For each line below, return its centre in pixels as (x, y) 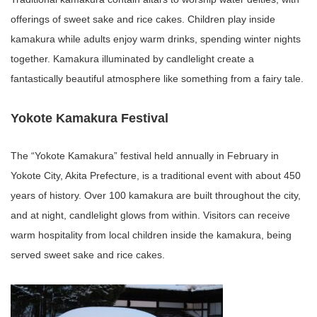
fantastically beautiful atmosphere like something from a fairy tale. (157, 78)
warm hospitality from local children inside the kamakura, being (151, 235)
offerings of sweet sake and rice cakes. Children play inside (143, 19)
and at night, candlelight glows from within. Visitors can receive (150, 215)
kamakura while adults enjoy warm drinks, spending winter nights (156, 39)
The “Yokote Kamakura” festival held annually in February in (145, 155)
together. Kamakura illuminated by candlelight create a (132, 58)
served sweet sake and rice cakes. (88, 254)
